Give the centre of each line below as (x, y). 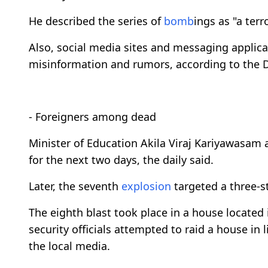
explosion (146, 186)
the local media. (69, 246)
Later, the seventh (75, 186)
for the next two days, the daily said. (121, 160)
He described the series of (96, 21)
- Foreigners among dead (92, 117)
